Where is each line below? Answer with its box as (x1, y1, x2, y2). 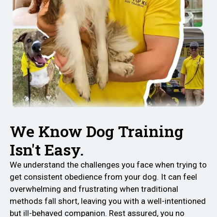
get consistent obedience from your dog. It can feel (10, 171, 197, 182)
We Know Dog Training (10, 120, 184, 141)
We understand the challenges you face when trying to (10, 159, 207, 170)
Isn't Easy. (10, 139, 84, 160)
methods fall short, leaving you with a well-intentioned (10, 196, 206, 206)
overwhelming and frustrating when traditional (10, 184, 178, 194)
